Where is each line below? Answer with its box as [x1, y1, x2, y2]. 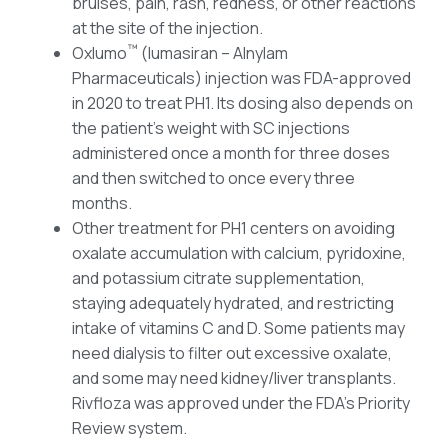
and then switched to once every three [72, 167, 355, 190]
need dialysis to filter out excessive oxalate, [72, 342, 392, 365]
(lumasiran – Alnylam [138, 42, 288, 65]
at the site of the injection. [72, 17, 263, 40]
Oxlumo [72, 42, 127, 65]
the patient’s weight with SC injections [72, 117, 350, 140]
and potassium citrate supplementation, [72, 267, 365, 290]
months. [72, 192, 132, 215]
